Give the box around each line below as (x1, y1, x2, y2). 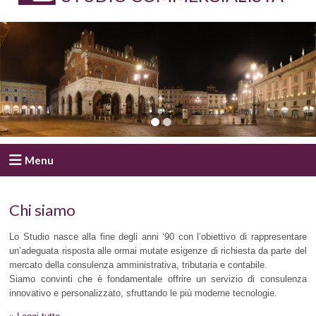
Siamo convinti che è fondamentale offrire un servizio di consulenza (9, 274, 307, 285)
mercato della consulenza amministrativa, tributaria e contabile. (9, 260, 268, 271)
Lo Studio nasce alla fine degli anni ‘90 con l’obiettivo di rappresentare (9, 231, 307, 243)
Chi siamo (9, 200, 76, 219)
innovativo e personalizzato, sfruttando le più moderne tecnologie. (9, 288, 278, 299)
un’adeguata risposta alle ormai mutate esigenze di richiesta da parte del (9, 245, 307, 257)
